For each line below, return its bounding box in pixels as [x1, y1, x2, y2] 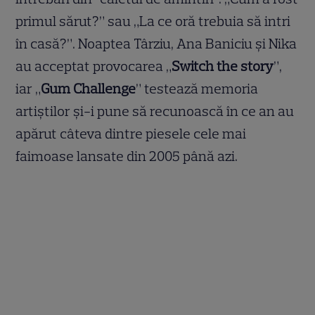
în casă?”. [15, 35, 79, 53]
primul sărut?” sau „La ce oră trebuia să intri [15, 13, 291, 30]
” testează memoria [136, 80, 259, 98]
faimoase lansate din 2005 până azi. [15, 148, 238, 165]
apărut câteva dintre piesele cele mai [15, 125, 247, 143]
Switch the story [172, 58, 274, 75]
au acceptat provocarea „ [15, 58, 172, 75]
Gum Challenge [41, 80, 136, 98]
